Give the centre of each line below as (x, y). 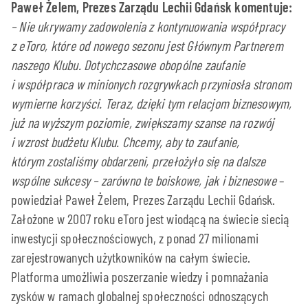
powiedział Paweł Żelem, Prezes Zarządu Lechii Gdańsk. (143, 199)
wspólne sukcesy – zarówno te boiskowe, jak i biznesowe (145, 180)
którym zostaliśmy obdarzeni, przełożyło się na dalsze (139, 161)
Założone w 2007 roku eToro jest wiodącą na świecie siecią (150, 218)
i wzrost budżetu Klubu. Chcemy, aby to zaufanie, (125, 141)
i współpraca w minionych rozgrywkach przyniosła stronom (152, 84)
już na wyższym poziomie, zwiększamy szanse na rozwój (143, 122)
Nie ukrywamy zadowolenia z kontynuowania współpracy (152, 26)
